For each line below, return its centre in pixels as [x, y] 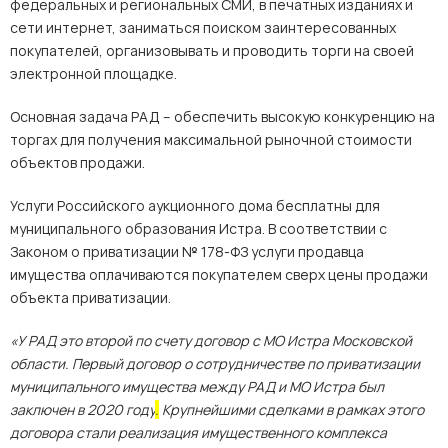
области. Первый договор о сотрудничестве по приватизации [215, 363]
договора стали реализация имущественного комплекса [198, 432]
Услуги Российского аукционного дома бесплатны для [195, 205]
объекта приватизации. [90, 297]
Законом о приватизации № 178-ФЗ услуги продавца [187, 251]
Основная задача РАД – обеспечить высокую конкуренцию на [222, 116]
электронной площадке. [93, 73]
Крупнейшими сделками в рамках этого [293, 409]
